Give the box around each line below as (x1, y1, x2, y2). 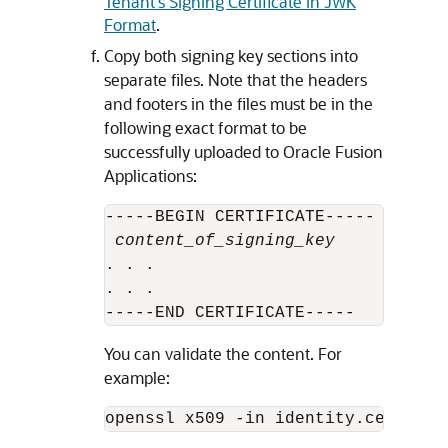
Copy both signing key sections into (104, 45, 358, 67)
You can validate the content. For (104, 343, 342, 365)
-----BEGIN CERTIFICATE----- (105, 208, 375, 227)
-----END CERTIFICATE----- (105, 304, 355, 323)
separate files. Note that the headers (104, 69, 367, 91)
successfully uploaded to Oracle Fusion (104, 141, 383, 163)
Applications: (104, 165, 197, 187)
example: (104, 367, 170, 389)
